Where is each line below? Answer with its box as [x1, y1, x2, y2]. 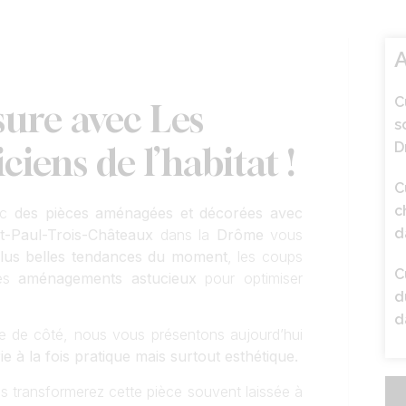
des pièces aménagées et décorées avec [14, 204, 303, 222]
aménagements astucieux [18, 269, 197, 287]
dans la [153, 226, 217, 244]
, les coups [227, 247, 303, 266]
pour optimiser [196, 269, 304, 287]
